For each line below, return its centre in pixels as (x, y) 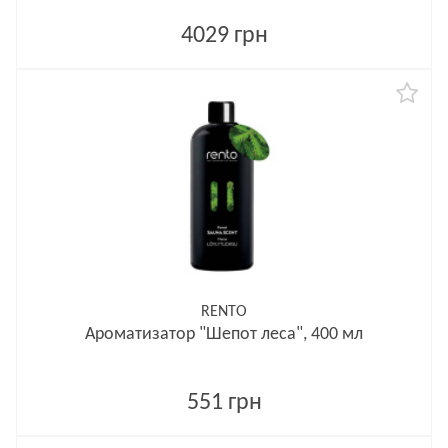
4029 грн (224, 36)
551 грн (224, 403)
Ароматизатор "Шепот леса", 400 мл (224, 334)
